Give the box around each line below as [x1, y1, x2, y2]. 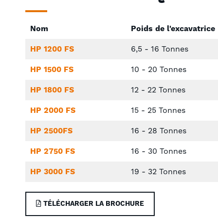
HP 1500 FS [30, 64, 73, 74]
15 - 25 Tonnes [130, 105, 185, 115]
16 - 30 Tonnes [130, 146, 186, 156]
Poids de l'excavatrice [130, 23, 215, 34]
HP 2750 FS [30, 146, 75, 156]
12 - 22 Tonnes [130, 85, 185, 95]
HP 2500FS [30, 126, 73, 136]
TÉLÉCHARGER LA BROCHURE [41, 199, 144, 208]
